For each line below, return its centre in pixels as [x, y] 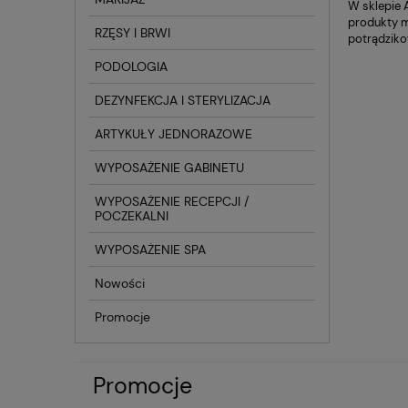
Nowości [120, 283]
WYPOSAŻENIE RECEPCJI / [172, 201]
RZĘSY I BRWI [133, 32]
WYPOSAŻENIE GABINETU [169, 167]
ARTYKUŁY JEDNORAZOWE [173, 133]
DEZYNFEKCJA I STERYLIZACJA [183, 100]
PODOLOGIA [131, 66]
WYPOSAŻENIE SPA [150, 249]
